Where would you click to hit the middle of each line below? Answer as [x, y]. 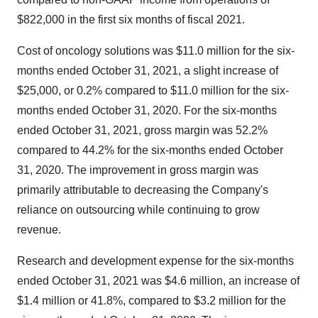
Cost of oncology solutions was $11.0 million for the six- [156, 51]
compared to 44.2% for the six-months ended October [150, 150]
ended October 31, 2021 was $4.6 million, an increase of [158, 281]
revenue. [39, 230]
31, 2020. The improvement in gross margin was [138, 170]
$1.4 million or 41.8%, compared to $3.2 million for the [152, 301]
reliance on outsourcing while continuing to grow [138, 210]
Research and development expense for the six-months [155, 261]
